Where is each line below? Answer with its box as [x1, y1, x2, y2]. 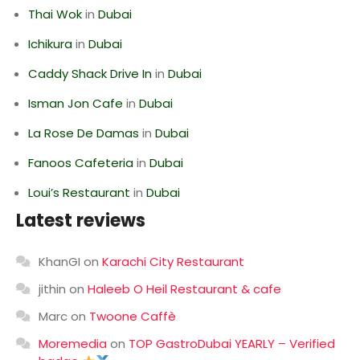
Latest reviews [16, 208, 145, 233]
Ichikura [28, 35, 72, 52]
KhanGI [39, 253, 80, 270]
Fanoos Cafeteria [28, 154, 133, 171]
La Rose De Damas [28, 125, 139, 141]
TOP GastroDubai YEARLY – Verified [129, 335, 335, 352]
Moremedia [39, 335, 107, 352]
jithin [39, 280, 66, 297]
